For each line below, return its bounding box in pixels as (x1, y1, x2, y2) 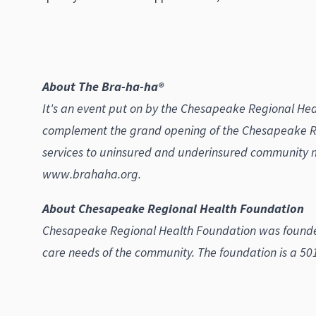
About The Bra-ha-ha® (42, 78, 164, 95)
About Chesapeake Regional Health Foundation (42, 200, 304, 217)
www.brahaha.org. (42, 165, 141, 182)
